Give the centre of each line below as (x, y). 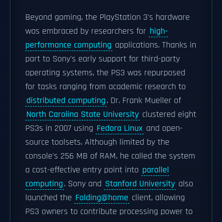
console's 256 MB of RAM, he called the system (110, 156)
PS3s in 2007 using (60, 128)
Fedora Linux (120, 128)
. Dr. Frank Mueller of (144, 101)
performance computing (68, 45)
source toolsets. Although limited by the (97, 142)
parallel (156, 170)
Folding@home (102, 198)
